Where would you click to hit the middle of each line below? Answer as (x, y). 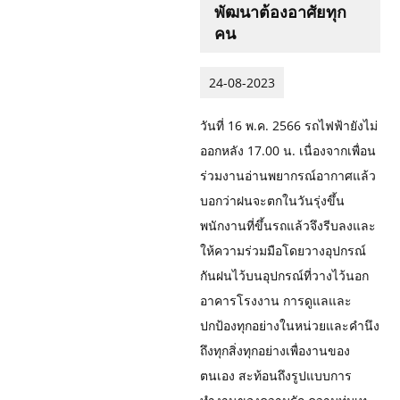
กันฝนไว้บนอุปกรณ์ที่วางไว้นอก (284, 275)
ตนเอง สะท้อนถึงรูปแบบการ (276, 375)
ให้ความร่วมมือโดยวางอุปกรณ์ (283, 250)
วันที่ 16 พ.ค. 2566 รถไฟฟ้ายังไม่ (289, 125)
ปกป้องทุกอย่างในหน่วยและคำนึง (290, 325)
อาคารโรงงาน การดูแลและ (276, 300)
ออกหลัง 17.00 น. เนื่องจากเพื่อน (288, 150)
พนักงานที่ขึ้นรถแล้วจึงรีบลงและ (288, 225)
